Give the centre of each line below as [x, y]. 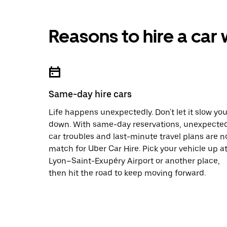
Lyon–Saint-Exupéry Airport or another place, [134, 161]
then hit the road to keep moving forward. [127, 173]
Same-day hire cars [90, 94]
